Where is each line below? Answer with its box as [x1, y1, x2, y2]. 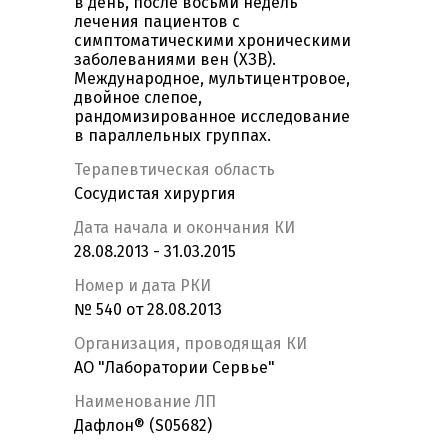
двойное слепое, [74, 88, 202, 108]
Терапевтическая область [74, 160, 275, 180]
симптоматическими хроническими [74, 31, 351, 51]
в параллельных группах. [74, 126, 271, 146]
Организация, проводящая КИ [74, 334, 307, 354]
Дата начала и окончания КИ [74, 218, 295, 238]
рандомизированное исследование [74, 107, 350, 127]
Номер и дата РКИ [74, 276, 211, 296]
